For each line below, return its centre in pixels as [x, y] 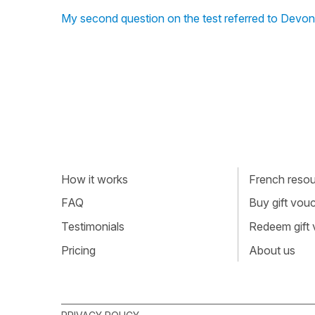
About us [272, 250]
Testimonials [93, 226]
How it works [95, 179]
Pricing [78, 250]
